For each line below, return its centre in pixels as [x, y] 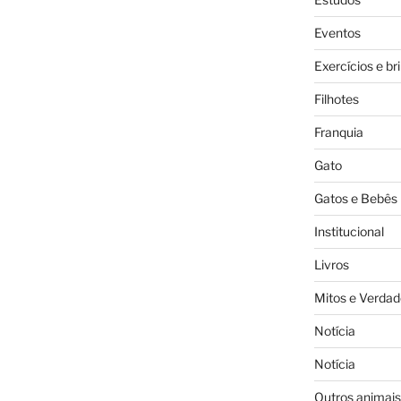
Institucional [349, 231]
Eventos [337, 32]
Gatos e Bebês [355, 198]
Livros [331, 264]
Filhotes [336, 98]
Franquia [338, 132]
